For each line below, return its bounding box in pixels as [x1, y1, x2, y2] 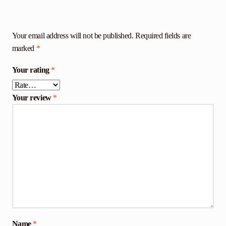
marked [12, 44, 36, 53]
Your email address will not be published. [12, 31, 134, 40]
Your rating [12, 65, 51, 74]
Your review [12, 93, 53, 102]
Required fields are [135, 31, 191, 40]
